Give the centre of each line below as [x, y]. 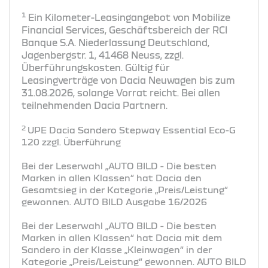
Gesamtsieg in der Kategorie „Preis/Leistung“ [125, 189]
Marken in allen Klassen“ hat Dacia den [112, 177]
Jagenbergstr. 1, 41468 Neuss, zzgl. [103, 55]
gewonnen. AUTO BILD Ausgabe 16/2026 [114, 201]
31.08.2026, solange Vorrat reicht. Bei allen [121, 92]
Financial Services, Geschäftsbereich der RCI [124, 30]
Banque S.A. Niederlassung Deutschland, [115, 42]
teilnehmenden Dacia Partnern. [95, 105]
